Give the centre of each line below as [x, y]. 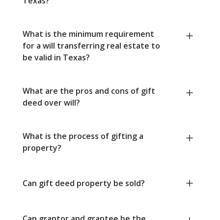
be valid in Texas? [56, 58]
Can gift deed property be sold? [84, 183]
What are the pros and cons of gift [89, 91]
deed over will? [51, 103]
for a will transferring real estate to [91, 46]
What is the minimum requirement [88, 34]
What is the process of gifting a [83, 136]
